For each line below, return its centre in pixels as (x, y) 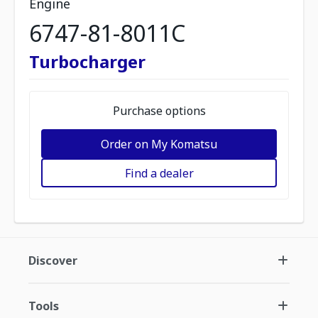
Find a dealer (159, 173)
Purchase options (159, 111)
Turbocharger (87, 61)
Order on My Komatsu (159, 144)
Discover (53, 261)
